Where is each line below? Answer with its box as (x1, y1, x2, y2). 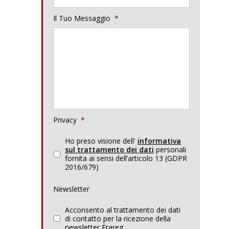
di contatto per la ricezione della (65, 214, 171, 223)
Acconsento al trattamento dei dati (65, 205, 180, 215)
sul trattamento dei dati (65, 145, 154, 154)
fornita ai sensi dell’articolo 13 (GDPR (65, 153, 187, 163)
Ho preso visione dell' (65, 136, 138, 146)
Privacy (53, 115, 77, 125)
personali (154, 145, 186, 154)
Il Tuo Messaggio (53, 13, 110, 23)
